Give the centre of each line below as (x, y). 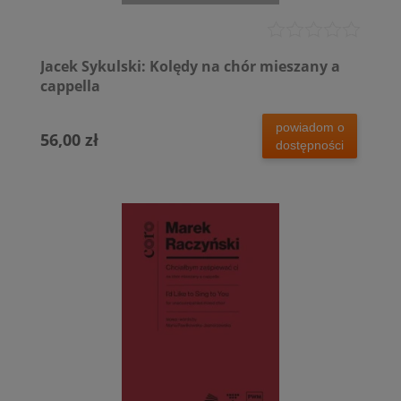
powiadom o (310, 127)
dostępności (310, 145)
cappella (70, 85)
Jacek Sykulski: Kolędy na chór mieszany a (190, 66)
